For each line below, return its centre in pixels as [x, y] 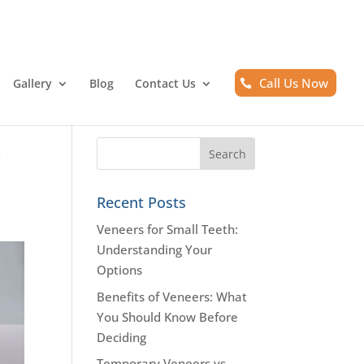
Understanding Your [155, 249]
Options [120, 270]
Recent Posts [142, 202]
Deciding [122, 337]
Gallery [32, 83]
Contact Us [165, 83]
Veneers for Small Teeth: [168, 229]
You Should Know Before [168, 316]
